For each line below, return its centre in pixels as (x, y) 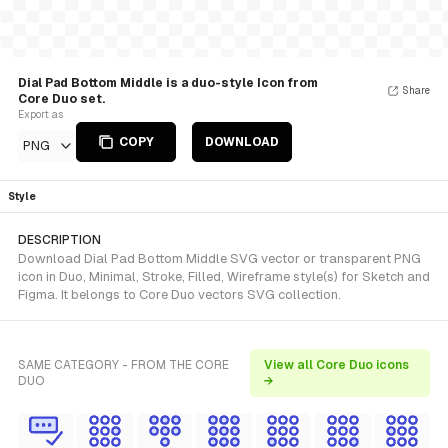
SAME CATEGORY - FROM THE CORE (123, 365)
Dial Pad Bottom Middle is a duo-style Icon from (168, 83)
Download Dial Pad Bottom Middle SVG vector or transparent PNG (219, 258)
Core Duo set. (61, 99)
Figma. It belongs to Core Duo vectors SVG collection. (179, 294)
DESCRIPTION (59, 240)
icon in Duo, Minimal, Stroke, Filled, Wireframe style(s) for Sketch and (224, 276)
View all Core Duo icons (336, 365)
